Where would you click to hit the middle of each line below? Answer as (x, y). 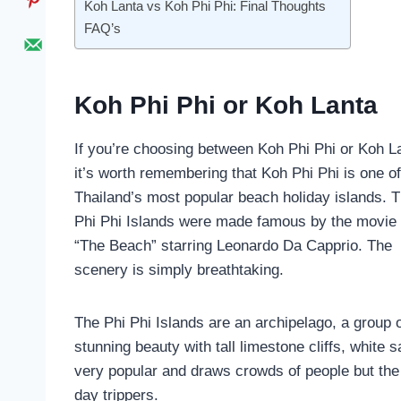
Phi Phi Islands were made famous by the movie (235, 222)
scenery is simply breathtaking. (179, 270)
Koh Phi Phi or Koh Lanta (226, 106)
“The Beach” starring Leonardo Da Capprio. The (233, 246)
